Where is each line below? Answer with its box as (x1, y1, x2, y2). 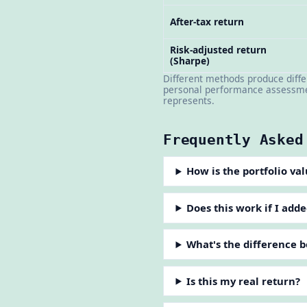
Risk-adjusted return (169, 43, 267, 57)
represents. (163, 94, 214, 108)
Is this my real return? (186, 273, 301, 288)
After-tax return (169, 15, 244, 29)
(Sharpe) (169, 54, 210, 68)
